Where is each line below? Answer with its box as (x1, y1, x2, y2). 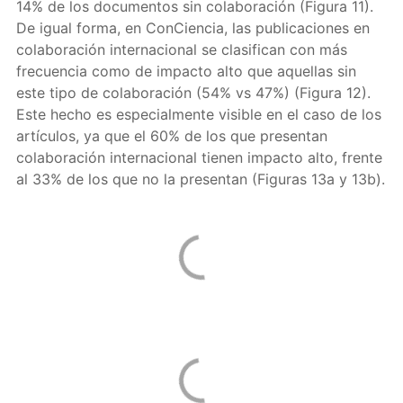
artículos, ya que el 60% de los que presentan (15, 127, 327, 145)
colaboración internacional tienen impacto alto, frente (15, 148, 382, 166)
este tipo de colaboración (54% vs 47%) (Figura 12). (15, 84, 371, 102)
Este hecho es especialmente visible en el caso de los (15, 105, 381, 123)
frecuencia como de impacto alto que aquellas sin (15, 62, 356, 80)
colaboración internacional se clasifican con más (15, 40, 347, 58)
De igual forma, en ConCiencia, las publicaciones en (15, 19, 370, 37)
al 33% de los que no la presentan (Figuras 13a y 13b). (15, 170, 385, 188)
